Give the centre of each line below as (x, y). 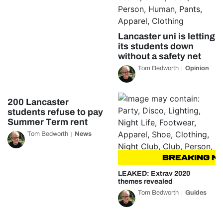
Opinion (197, 68)
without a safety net (159, 56)
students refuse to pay (55, 112)
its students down (156, 46)
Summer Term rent (48, 122)
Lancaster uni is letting (166, 36)
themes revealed (145, 181)
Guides (196, 193)
